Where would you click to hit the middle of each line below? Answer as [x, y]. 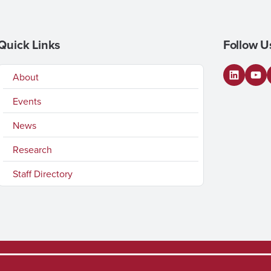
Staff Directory [43, 174]
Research [33, 149]
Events [27, 101]
